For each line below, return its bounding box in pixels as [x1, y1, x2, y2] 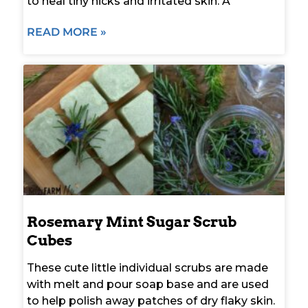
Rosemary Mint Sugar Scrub [27, 212, 236, 230]
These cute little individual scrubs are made [27, 261, 268, 274]
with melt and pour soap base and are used [27, 277, 269, 291]
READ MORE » [27, 25, 107, 38]
